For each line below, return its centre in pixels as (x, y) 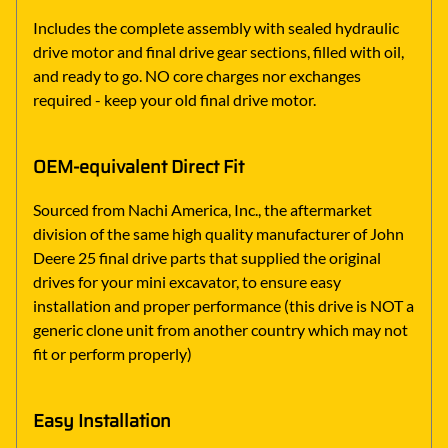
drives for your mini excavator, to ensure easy (187, 282)
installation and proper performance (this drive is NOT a (223, 306)
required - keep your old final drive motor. (174, 100)
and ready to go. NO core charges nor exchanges (197, 76)
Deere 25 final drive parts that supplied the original (207, 258)
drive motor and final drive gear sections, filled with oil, (218, 52)
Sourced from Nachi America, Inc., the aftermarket (202, 210)
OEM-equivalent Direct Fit (138, 167)
